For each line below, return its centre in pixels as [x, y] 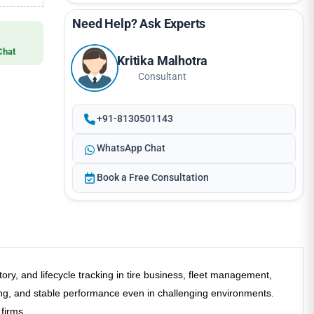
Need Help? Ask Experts [139, 24]
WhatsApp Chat [131, 148]
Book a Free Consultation [153, 178]
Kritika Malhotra [163, 60]
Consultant [163, 76]
